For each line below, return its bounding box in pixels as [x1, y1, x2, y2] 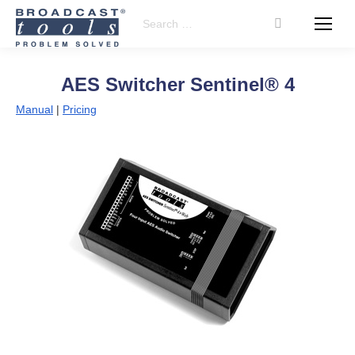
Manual [16, 103, 53, 116]
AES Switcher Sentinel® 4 [60, 74, 295, 95]
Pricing [63, 103, 97, 116]
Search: [132, 14, 171, 27]
